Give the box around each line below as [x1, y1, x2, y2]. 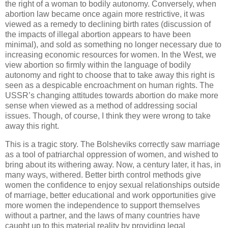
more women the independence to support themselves [5, 201, 200, 210]
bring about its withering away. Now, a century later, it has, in [5, 160, 221, 169]
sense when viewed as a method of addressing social [5, 101, 197, 110]
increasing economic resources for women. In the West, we [5, 50, 216, 59]
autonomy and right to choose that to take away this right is [5, 70, 215, 79]
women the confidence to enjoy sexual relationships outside [5, 180, 220, 189]
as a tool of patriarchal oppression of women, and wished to [5, 150, 218, 159]
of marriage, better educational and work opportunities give [5, 190, 216, 199]
